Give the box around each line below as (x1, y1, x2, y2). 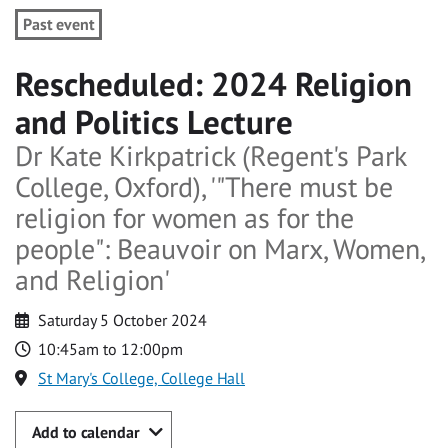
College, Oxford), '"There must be (15, 169, 393, 206)
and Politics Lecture (15, 100, 293, 144)
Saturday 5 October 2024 (38, 310, 208, 331)
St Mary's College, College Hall (38, 368, 246, 389)
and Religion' (15, 262, 170, 299)
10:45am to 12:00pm (38, 339, 184, 360)
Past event (22, 14, 94, 35)
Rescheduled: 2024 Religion (15, 62, 412, 106)
